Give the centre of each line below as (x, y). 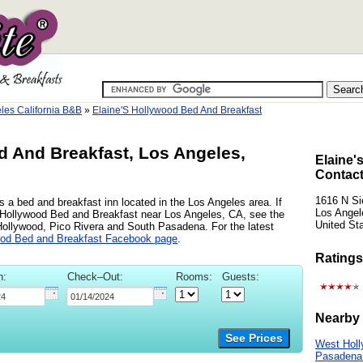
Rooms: (194, 276)
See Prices (254, 338)
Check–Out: (95, 276)
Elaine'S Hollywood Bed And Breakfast (177, 110)
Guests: (241, 276)
